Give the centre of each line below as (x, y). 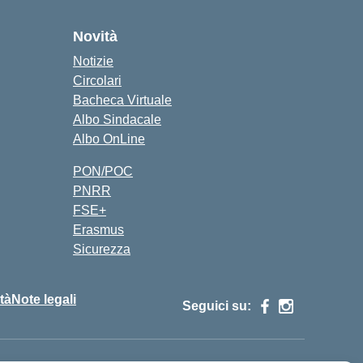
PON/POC (103, 171)
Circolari (97, 81)
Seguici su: (217, 306)
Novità (95, 36)
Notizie (93, 61)
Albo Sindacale (117, 120)
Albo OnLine (109, 139)
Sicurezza (102, 249)
